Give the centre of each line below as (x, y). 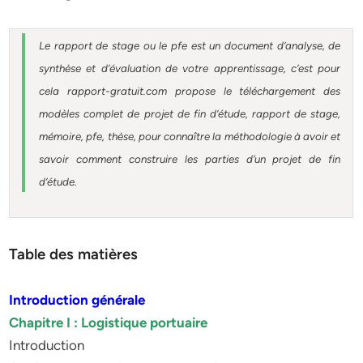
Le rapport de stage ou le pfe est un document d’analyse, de (190, 45)
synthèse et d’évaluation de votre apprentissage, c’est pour (190, 68)
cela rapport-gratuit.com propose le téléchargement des (190, 91)
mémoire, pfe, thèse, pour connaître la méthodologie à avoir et (190, 136)
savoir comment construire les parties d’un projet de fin (190, 159)
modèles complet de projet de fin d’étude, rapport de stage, (190, 113)
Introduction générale (77, 300)
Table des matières (74, 254)
